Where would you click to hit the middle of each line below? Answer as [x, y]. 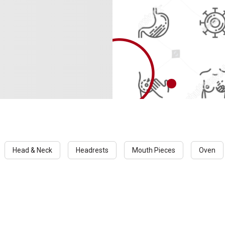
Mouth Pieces [154, 150]
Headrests [92, 150]
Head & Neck [32, 150]
